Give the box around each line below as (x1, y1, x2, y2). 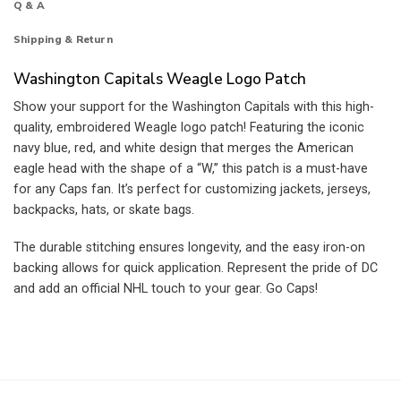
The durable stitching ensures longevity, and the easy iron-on (13, 239, 365, 255)
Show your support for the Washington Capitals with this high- (13, 99, 374, 115)
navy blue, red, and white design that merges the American (13, 141, 354, 157)
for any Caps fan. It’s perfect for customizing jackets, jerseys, (13, 182, 371, 198)
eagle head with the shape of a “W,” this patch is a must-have (13, 161, 368, 177)
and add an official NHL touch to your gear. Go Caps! (13, 280, 318, 296)
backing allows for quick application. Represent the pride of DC (13, 260, 378, 276)
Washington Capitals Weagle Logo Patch (13, 68, 306, 90)
